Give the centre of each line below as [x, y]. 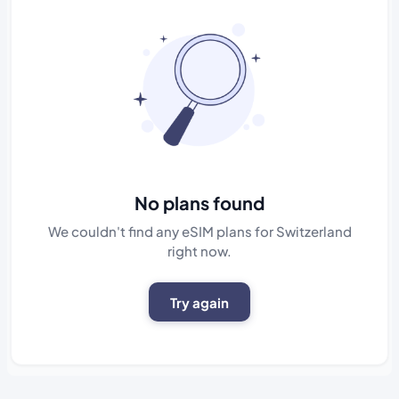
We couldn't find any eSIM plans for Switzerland [199, 232]
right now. [199, 251]
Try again [199, 302]
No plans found [199, 203]
